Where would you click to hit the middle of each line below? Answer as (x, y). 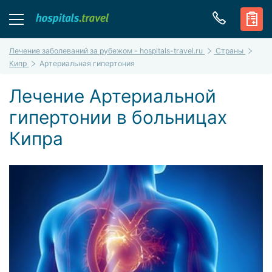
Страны (230, 50)
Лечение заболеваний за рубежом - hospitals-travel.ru (106, 50)
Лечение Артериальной (113, 96)
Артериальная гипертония (87, 63)
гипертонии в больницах (118, 117)
